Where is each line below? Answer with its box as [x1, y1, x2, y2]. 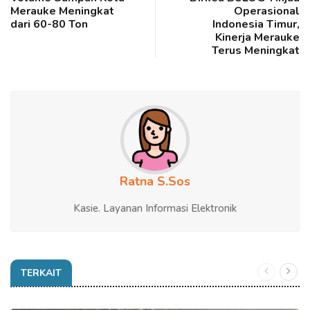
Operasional [234, 3, 300, 19]
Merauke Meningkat [10, 3, 114, 19]
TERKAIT [21, 266, 62, 280]
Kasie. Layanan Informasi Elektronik [73, 201, 237, 215]
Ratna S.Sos [120, 172, 190, 190]
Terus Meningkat [212, 42, 300, 58]
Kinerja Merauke [215, 29, 300, 45]
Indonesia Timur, [212, 16, 300, 32]
